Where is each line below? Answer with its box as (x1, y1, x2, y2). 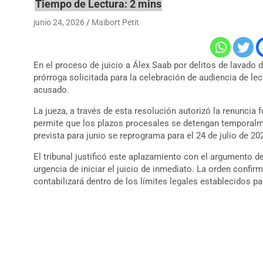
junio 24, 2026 (33, 17, 85, 27)
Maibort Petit (92, 17, 139, 27)
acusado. (33, 84, 69, 95)
